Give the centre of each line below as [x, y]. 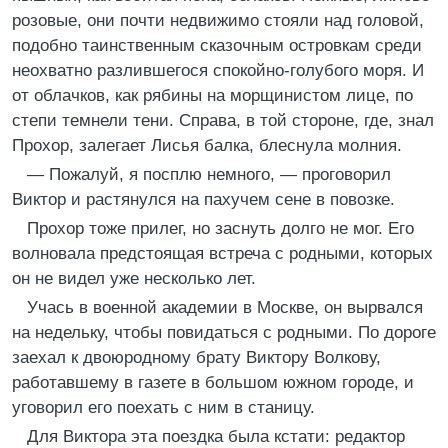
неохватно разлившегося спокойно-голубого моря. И [218, 70]
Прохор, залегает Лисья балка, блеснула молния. [207, 145]
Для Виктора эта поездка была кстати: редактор [216, 436]
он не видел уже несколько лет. [134, 278]
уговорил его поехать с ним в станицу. [163, 407]
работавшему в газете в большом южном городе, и [213, 382]
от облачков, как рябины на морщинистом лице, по [212, 95]
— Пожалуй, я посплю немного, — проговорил [209, 174]
